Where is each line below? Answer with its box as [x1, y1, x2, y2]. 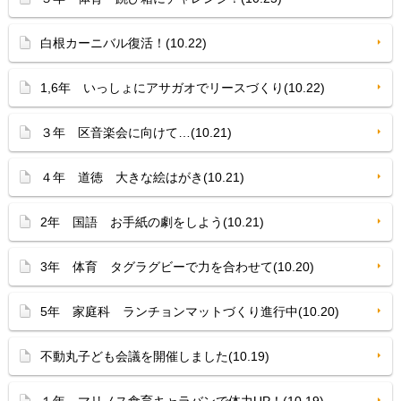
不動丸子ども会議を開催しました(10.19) [40, 349, 269, 363]
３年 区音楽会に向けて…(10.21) [40, 125, 232, 140]
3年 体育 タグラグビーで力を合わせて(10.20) [40, 260, 314, 274]
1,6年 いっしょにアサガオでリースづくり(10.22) [40, 81, 325, 95]
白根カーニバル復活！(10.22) [40, 36, 207, 50]
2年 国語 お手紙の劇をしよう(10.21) [40, 215, 264, 229]
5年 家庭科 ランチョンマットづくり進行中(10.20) [40, 304, 339, 319]
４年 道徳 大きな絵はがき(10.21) [40, 170, 244, 184]
